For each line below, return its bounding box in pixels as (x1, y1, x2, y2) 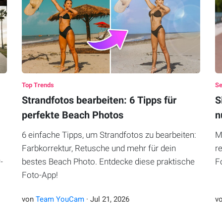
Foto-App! (21, 170, 58, 180)
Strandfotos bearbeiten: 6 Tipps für (21, 94, 176, 107)
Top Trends (21, 81, 54, 89)
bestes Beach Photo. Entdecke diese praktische (21, 157, 195, 167)
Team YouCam (35, 195, 84, 204)
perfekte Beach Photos (21, 109, 123, 121)
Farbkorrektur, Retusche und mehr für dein (21, 143, 176, 154)
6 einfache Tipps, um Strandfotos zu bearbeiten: (21, 130, 196, 140)
